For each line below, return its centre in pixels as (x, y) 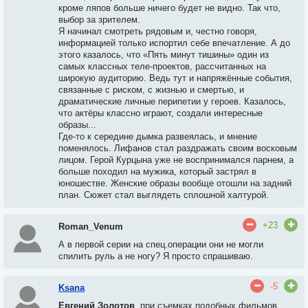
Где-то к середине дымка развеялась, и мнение (158, 136)
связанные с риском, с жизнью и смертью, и (151, 90)
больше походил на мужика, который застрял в (157, 172)
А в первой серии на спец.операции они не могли (161, 244)
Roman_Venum (91, 227)
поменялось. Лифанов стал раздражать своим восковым (178, 148)
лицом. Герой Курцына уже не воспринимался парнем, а (176, 160)
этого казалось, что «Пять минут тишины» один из (164, 55)
